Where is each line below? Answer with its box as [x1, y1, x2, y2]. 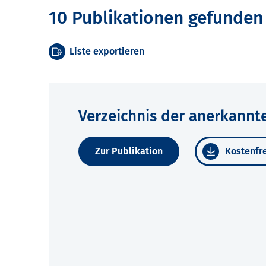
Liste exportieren [69, 46, 144, 58]
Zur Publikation [95, 145, 163, 157]
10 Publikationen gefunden [49, 7, 263, 29]
